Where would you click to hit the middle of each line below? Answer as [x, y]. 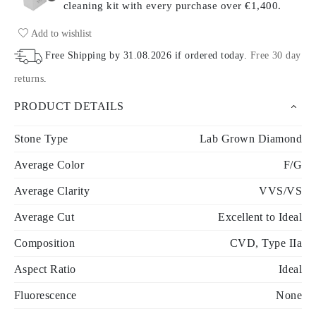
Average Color [49, 164]
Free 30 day [275, 55]
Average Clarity [52, 190]
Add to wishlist [60, 33]
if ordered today [208, 55]
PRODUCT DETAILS [69, 106]
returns [29, 78]
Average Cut [44, 217]
